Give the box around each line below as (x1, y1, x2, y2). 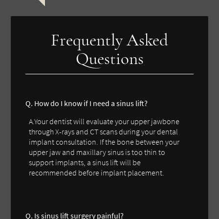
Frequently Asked (51, 29, 168, 50)
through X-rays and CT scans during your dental (29, 126, 178, 136)
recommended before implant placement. (29, 167, 165, 177)
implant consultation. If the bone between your (29, 136, 180, 147)
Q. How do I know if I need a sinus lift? (25, 98, 148, 108)
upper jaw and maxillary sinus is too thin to (29, 147, 166, 157)
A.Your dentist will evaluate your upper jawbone (29, 116, 180, 126)
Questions (75, 48, 144, 69)
